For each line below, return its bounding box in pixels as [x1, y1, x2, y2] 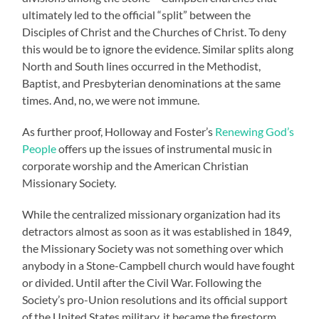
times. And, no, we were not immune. [22, 93, 200, 107]
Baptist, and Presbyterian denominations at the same [22, 75, 281, 90]
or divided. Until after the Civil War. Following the [22, 275, 262, 289]
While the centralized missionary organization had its [22, 206, 281, 221]
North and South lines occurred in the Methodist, [22, 58, 261, 73]
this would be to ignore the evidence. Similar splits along [22, 41, 294, 56]
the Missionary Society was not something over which [22, 241, 284, 255]
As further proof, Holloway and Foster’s [22, 124, 216, 138]
